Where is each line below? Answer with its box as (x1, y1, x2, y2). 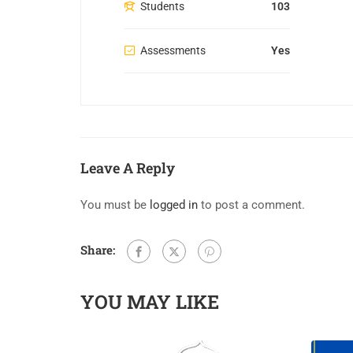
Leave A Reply (80, 158, 175, 178)
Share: (80, 242, 115, 258)
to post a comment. (198, 198, 305, 213)
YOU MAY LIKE (80, 289, 219, 315)
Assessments (140, 44, 206, 58)
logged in (150, 198, 198, 213)
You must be (80, 198, 150, 213)
